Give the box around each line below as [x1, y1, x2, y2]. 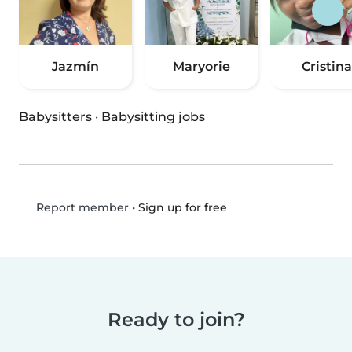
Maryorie [172, 59, 230, 75]
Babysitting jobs [101, 109, 205, 125]
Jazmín [52, 59, 99, 75]
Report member [32, 200, 129, 215]
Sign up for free [137, 200, 227, 214]
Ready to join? [107, 308, 245, 332]
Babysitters [19, 109, 92, 125]
